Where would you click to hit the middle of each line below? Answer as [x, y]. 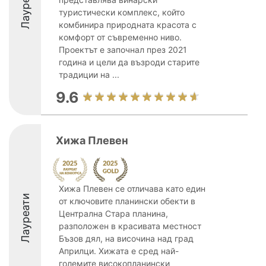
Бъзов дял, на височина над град [126, 238]
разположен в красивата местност [130, 226]
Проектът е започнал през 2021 [123, 50]
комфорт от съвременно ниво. [120, 37]
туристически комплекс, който [122, 12]
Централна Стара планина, [113, 213]
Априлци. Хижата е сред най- [119, 251]
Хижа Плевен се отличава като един [132, 189]
